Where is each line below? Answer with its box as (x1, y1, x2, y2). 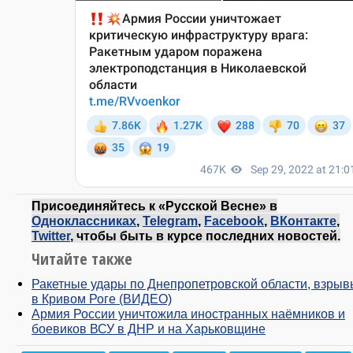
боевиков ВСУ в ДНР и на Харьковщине (32, 321, 266, 336)
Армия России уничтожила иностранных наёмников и (32, 306, 345, 321)
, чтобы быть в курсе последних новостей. (70, 228, 340, 243)
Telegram (143, 213, 198, 228)
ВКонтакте (270, 213, 336, 228)
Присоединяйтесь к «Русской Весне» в (32, 198, 277, 213)
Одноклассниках (32, 213, 136, 228)
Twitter (32, 228, 70, 243)
